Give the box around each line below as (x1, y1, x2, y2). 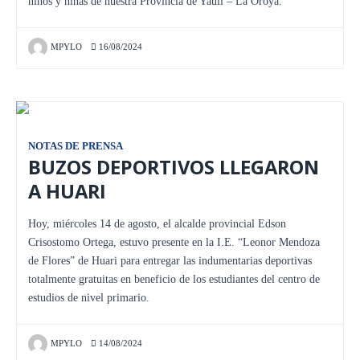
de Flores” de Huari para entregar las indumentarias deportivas (28, 254, 312, 267)
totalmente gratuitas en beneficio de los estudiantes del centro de (28, 272, 320, 285)
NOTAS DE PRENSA (28, 140, 123, 152)
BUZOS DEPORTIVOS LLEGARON (28, 153, 319, 180)
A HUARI (28, 178, 106, 204)
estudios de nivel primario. (28, 291, 149, 304)
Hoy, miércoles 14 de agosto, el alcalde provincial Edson (28, 217, 286, 230)
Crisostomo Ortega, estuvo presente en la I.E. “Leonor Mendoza (28, 235, 320, 248)
